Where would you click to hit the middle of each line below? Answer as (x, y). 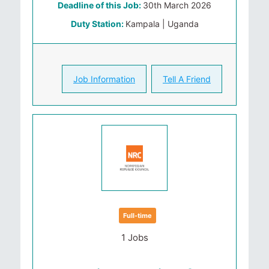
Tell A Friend (187, 79)
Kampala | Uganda (162, 24)
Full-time (138, 216)
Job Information (104, 79)
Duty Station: (98, 24)
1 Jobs (134, 237)
